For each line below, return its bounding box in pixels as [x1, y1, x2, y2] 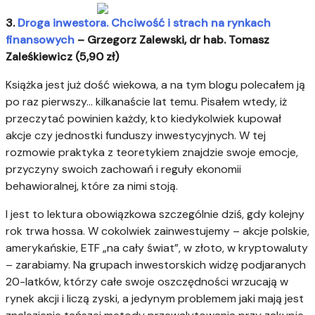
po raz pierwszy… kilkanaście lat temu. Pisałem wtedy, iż [6, 94, 287, 110]
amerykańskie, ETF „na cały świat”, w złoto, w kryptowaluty [6, 240, 308, 256]
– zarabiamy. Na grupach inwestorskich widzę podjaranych [6, 257, 306, 273]
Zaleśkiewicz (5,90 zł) [6, 49, 119, 65]
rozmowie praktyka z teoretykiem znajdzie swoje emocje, [6, 145, 298, 160]
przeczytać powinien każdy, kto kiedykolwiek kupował [6, 111, 281, 127]
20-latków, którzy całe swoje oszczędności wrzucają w [6, 274, 288, 290]
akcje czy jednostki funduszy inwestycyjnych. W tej [6, 128, 266, 143]
